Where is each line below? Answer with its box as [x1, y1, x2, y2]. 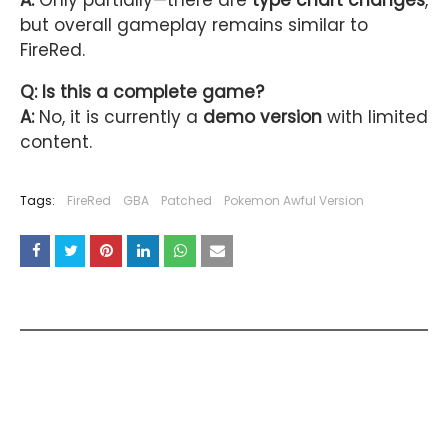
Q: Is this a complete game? [20, 80, 264, 105]
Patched [161, 192, 212, 210]
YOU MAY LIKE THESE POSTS [32, 302, 225, 324]
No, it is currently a [34, 105, 203, 130]
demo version [203, 105, 322, 130]
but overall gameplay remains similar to [20, 13, 368, 38]
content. [20, 130, 92, 155]
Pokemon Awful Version [224, 192, 364, 210]
